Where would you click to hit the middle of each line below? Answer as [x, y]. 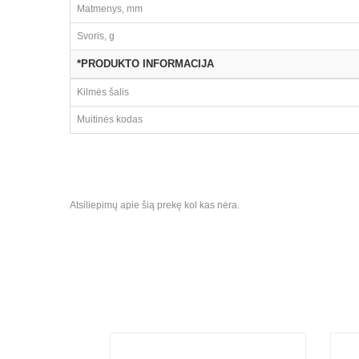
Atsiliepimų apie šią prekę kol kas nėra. [155, 205]
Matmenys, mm [110, 9]
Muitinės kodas [110, 119]
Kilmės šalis [103, 92]
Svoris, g [96, 36]
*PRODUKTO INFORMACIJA [145, 64]
